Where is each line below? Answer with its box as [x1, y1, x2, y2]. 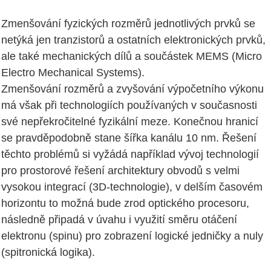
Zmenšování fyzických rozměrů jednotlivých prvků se [1, 17, 255, 30]
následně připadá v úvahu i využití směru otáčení [1, 213, 237, 226]
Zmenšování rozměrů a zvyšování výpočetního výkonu [1, 82, 264, 95]
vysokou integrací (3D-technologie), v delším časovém [1, 180, 263, 193]
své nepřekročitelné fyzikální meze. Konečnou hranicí [1, 115, 258, 128]
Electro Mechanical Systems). [1, 66, 145, 79]
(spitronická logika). [1, 246, 95, 258]
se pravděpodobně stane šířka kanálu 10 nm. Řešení [1, 131, 256, 144]
